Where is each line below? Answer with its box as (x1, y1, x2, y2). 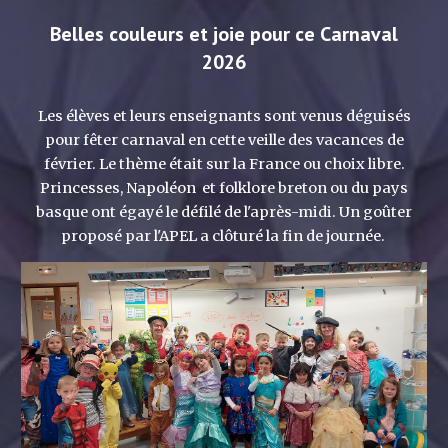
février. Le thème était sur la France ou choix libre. (43, 155, 405, 174)
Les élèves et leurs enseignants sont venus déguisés (37, 107, 411, 126)
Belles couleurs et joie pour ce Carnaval (50, 21, 398, 48)
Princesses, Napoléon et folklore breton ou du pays (40, 179, 408, 198)
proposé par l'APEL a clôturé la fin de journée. (60, 227, 388, 246)
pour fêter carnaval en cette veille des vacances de (44, 131, 404, 150)
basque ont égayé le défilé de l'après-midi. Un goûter (36, 203, 412, 222)
